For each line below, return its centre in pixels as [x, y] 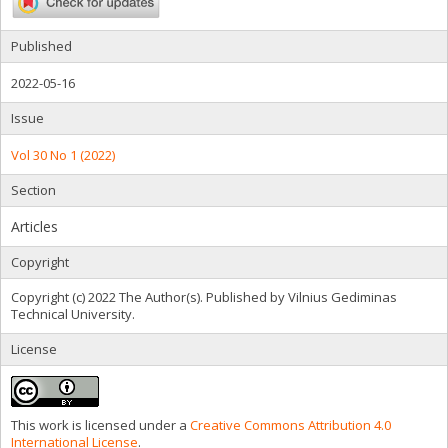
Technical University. [73, 313]
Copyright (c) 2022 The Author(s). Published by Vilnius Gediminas [204, 296]
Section [33, 189]
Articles [34, 226]
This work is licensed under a [100, 424]
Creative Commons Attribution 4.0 [290, 424]
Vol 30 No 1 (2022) [63, 154]
